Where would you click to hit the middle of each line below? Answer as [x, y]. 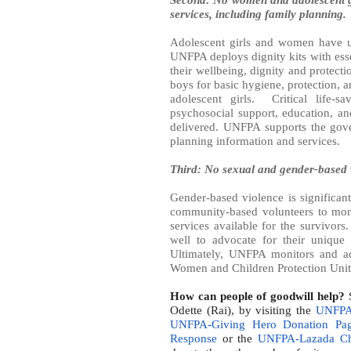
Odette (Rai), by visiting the [243, 309]
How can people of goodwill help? [258, 295]
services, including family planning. [258, 13]
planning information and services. [255, 140]
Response [194, 338]
